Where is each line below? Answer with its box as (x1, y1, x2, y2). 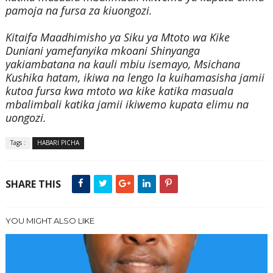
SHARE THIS (5, 177, 61, 191)
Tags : (10, 138, 26, 147)
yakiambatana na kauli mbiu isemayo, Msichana (5, 57, 240, 72)
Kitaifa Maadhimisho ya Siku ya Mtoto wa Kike (5, 30, 230, 45)
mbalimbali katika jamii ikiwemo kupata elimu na (5, 97, 249, 112)
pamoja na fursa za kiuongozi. (5, 3, 152, 18)
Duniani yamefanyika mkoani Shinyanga (5, 43, 200, 58)
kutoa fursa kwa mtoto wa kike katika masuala (5, 83, 233, 99)
